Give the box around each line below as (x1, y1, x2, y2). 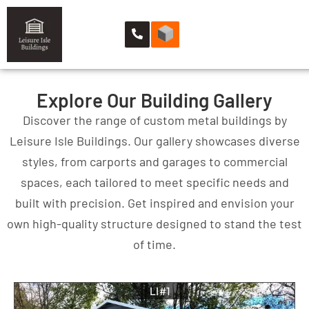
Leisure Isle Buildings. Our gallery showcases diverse (9, 133, 300, 148)
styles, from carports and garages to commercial (21, 154, 288, 169)
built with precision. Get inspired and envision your (14, 195, 295, 210)
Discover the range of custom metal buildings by (22, 112, 287, 128)
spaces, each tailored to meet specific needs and (20, 175, 289, 190)
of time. (133, 237, 176, 252)
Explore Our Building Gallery (37, 88, 272, 112)
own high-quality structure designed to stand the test (7, 216, 302, 231)
